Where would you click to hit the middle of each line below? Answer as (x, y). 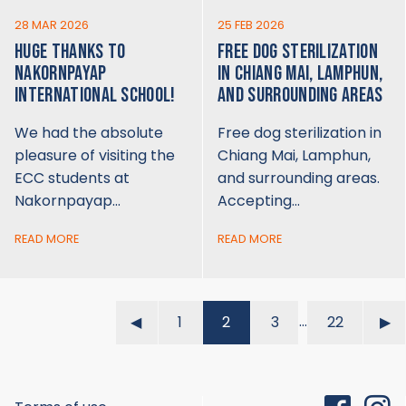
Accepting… (259, 200)
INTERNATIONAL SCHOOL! (95, 95)
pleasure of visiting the (95, 155)
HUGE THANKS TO (70, 52)
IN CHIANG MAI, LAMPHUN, (300, 73)
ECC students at (72, 178)
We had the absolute (89, 132)
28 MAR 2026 (52, 24)
